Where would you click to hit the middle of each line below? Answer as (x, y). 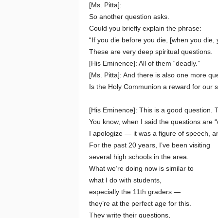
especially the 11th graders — (135, 192)
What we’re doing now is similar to (141, 168)
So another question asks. (129, 17)
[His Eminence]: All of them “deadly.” (144, 63)
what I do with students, (125, 180)
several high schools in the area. (139, 157)
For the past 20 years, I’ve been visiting (149, 145)
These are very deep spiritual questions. (151, 52)
